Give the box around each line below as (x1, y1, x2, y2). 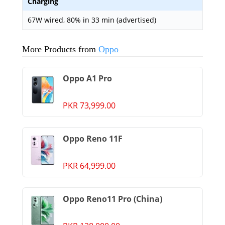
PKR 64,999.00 (63, 160, 116, 171)
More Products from (22, 44, 98, 54)
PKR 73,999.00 (63, 100, 116, 111)
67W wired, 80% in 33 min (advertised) (28, 15, 156, 25)
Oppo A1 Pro (63, 73, 112, 84)
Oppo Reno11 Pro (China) (63, 193, 162, 204)
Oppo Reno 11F (63, 133, 123, 144)
